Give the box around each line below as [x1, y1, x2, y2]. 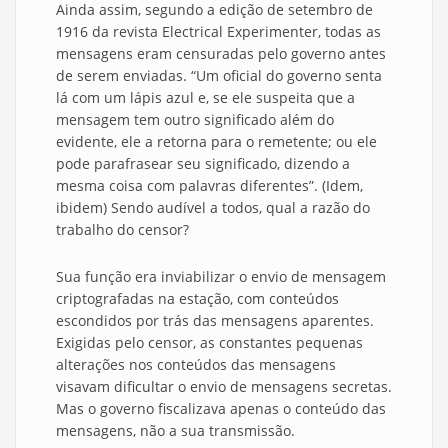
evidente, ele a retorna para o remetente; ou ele [56, 132, 377, 152]
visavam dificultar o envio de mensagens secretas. [56, 377, 392, 397]
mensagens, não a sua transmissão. [56, 421, 295, 441]
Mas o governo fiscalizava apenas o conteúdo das [56, 399, 386, 419]
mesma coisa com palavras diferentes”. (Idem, [56, 176, 363, 196]
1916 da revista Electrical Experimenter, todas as [56, 22, 381, 42]
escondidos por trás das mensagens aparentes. [56, 311, 374, 331]
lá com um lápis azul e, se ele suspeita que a [56, 88, 355, 108]
